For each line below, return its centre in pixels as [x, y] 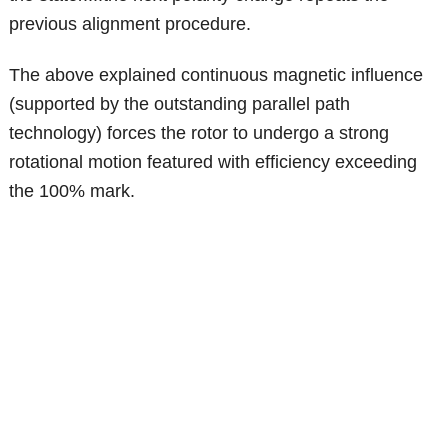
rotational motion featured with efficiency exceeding [213, 162]
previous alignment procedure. [130, 24]
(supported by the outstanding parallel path [180, 104]
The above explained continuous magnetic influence [216, 75]
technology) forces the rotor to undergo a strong [199, 133]
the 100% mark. [72, 191]
